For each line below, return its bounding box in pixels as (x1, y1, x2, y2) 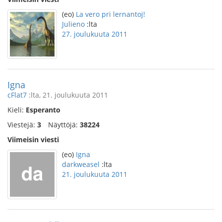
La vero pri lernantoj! (76, 9, 145, 19)
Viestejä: (7, 120, 37, 129)
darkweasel (62, 160, 100, 169)
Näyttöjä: (48, 120, 80, 129)
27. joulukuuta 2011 (62, 29, 127, 39)
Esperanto (26, 105, 60, 114)
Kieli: (7, 105, 26, 114)
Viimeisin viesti (7, 135, 59, 144)
